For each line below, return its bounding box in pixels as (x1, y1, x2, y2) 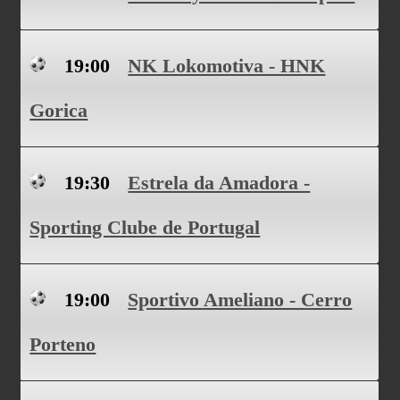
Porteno (29, 333, 96, 355)
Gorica (29, 99, 88, 121)
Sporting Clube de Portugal (29, 216, 261, 238)
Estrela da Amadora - (128, 171, 311, 194)
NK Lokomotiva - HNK (128, 54, 326, 77)
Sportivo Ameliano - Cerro (128, 288, 353, 311)
